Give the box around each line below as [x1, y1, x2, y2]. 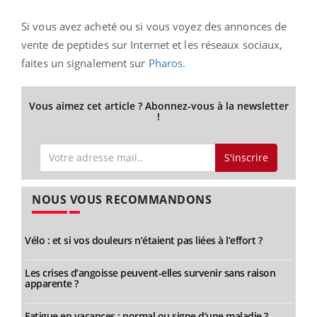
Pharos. [148, 56, 186, 71]
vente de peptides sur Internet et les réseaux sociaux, [21, 38, 283, 52]
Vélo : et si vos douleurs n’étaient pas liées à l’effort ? [25, 233, 262, 247]
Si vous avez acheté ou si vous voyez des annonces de [21, 19, 287, 34]
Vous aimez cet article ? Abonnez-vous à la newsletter [28, 99, 289, 113]
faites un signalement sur [21, 56, 149, 71]
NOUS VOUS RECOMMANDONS [32, 191, 212, 207]
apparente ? [25, 276, 79, 290]
